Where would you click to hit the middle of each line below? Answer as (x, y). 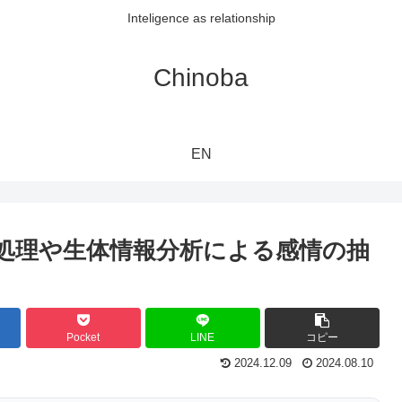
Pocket (83, 338)
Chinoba (201, 77)
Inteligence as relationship (201, 18)
